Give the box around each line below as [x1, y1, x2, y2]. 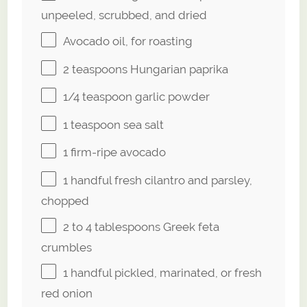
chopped [41, 194, 90, 208]
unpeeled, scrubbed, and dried [41, 8, 208, 23]
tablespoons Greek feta [92, 220, 220, 234]
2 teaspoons [63, 62, 128, 77]
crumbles [41, 240, 93, 254]
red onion [41, 286, 93, 301]
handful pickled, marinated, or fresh [68, 266, 262, 280]
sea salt [121, 118, 164, 132]
